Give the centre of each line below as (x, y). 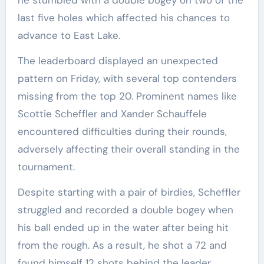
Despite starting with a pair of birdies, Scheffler (129, 192)
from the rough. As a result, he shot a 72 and (122, 245)
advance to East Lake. (69, 35)
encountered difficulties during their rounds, (122, 131)
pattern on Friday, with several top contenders (127, 78)
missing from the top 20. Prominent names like (127, 96)
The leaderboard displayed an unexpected (118, 60)
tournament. (46, 166)
